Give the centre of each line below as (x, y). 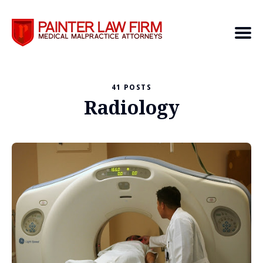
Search (46, 98)
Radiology (131, 107)
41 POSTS (131, 87)
